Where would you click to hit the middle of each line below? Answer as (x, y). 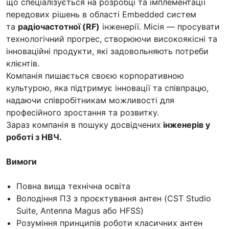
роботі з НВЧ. (34, 137)
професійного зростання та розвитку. (83, 112)
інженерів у (186, 124)
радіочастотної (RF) (59, 26)
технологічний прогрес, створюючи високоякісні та (112, 39)
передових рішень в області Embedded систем (101, 14)
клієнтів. (23, 63)
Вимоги (21, 161)
